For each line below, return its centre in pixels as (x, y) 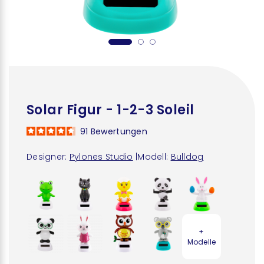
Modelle (202, 242)
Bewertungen (119, 131)
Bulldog (187, 157)
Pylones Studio (101, 157)
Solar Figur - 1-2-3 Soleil (110, 110)
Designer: (47, 157)
